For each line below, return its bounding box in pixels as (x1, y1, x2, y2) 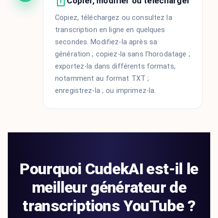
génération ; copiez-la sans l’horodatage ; (55, 50, 190, 59)
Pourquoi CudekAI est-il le (19, 160, 199, 179)
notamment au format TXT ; (55, 74, 149, 83)
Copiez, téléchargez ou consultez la (55, 14, 172, 22)
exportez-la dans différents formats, (55, 62, 176, 71)
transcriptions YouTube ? (22, 197, 196, 216)
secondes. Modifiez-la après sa (55, 38, 158, 47)
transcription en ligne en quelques (55, 26, 165, 35)
